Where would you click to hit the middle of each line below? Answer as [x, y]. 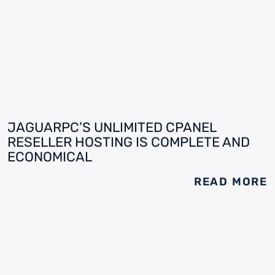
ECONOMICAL [50, 157]
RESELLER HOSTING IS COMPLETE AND [129, 142]
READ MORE [230, 182]
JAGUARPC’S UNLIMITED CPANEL [112, 127]
